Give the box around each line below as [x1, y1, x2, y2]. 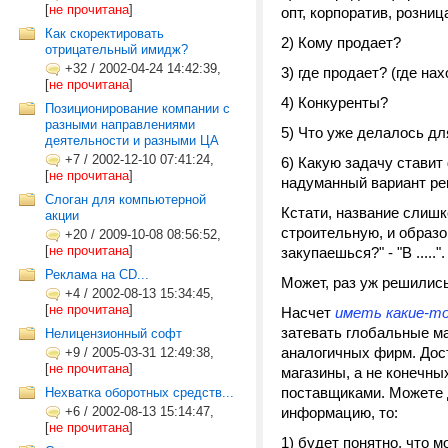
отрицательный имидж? [45, 42, 188, 57]
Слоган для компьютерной [45, 192, 206, 207]
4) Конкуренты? [281, 94, 388, 111]
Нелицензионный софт [45, 326, 182, 341]
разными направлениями [45, 117, 195, 132]
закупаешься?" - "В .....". [281, 244, 445, 261]
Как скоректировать [45, 26, 164, 41]
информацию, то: [281, 404, 398, 421]
